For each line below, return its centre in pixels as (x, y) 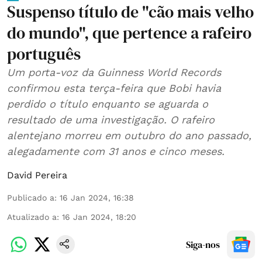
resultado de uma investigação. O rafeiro (111, 119)
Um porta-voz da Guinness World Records (114, 72)
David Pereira (37, 175)
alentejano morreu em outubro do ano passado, (129, 135)
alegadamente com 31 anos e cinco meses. (116, 151)
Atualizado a (32, 217)
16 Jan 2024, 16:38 (97, 197)
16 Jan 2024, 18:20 (99, 217)
